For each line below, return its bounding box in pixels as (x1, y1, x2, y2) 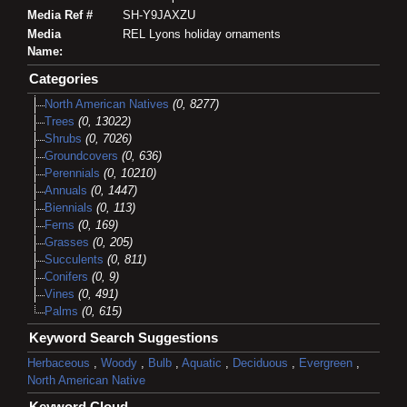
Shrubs (45, 132, 82, 146)
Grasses (45, 235, 89, 250)
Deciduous (233, 356, 288, 371)
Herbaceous (27, 356, 90, 371)
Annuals (45, 184, 87, 198)
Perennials (45, 166, 100, 181)
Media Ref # (27, 8, 93, 23)
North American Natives (45, 97, 169, 112)
